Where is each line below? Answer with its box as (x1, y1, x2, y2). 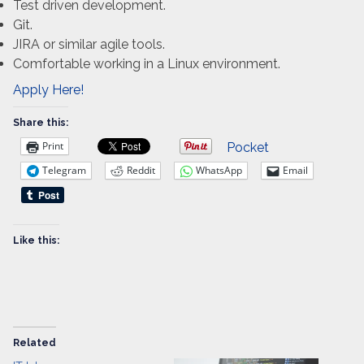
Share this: (13, 116, 68, 128)
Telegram (42, 163, 86, 178)
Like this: (13, 234, 59, 246)
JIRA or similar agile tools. (13, 36, 165, 52)
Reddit (127, 163, 155, 178)
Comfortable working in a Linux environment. (13, 55, 280, 71)
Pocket (227, 139, 269, 155)
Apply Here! (13, 81, 84, 97)
